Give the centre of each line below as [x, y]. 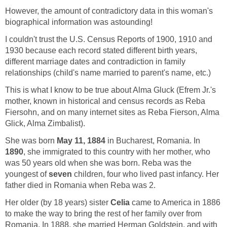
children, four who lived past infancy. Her [145, 174]
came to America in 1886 [175, 203]
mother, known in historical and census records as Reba [105, 101]
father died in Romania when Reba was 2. [80, 185]
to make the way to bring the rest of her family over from [103, 214]
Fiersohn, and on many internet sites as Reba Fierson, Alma [112, 112]
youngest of [27, 174]
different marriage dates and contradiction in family [95, 62]
